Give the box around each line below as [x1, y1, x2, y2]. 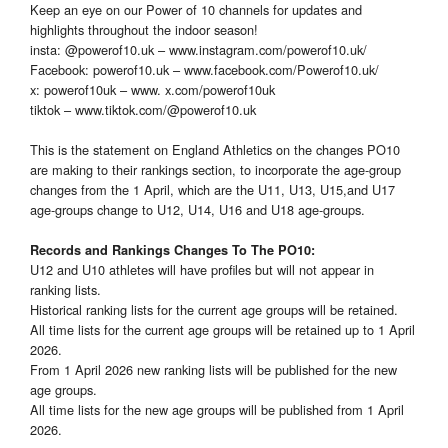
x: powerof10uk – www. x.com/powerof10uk [30, 80, 275, 100]
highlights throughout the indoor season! [30, 20, 258, 40]
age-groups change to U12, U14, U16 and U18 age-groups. [30, 200, 365, 220]
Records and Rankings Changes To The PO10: [30, 241, 315, 260]
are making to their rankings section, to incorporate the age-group [30, 160, 401, 180]
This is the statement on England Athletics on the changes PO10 [30, 140, 400, 160]
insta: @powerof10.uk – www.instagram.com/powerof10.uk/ [30, 40, 367, 60]
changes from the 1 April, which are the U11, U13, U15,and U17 [30, 180, 395, 200]
